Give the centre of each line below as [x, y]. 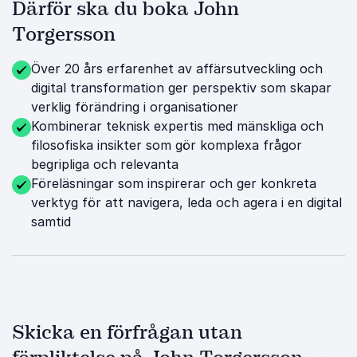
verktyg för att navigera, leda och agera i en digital [186, 202]
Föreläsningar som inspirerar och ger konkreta [174, 183]
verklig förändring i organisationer [135, 107]
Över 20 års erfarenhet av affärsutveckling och [177, 69]
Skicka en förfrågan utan [127, 332]
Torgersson [64, 34]
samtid [51, 222]
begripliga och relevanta [105, 164]
